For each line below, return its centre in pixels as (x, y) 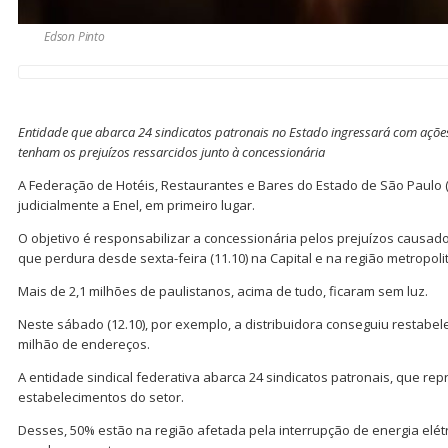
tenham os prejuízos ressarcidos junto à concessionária (171, 151)
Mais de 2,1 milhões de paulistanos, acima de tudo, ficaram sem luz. (223, 290)
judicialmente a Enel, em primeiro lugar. (136, 204)
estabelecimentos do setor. (101, 396)
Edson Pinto (74, 36)
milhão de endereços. (84, 343)
